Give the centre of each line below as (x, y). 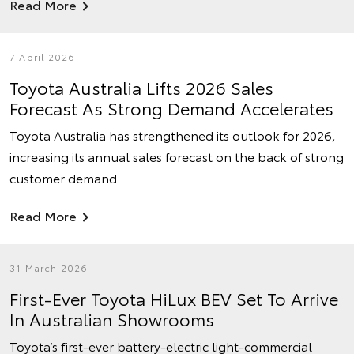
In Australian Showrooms (112, 318)
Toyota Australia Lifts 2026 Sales (141, 87)
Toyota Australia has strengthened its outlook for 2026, (173, 135)
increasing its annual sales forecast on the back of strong (177, 156)
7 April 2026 (43, 56)
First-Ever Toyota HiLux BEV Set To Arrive (174, 298)
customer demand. (65, 177)
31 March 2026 (49, 267)
